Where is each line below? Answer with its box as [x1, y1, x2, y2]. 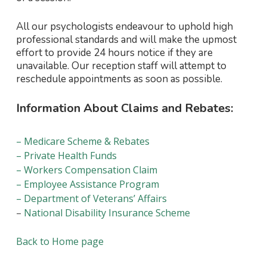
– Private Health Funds [15, 149, 117, 163]
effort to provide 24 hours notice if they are [15, 45, 213, 60]
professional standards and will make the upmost [15, 32, 237, 46]
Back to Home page [15, 235, 104, 249]
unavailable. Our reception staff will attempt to [15, 58, 226, 73]
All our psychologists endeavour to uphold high [15, 19, 233, 33]
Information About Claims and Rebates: [15, 100, 233, 117]
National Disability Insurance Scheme [23, 206, 190, 220]
